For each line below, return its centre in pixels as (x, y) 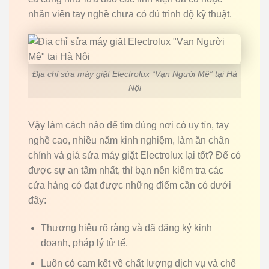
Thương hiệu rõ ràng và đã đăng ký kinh (126, 228)
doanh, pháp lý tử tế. (84, 243)
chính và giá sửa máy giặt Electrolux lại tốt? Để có (134, 155)
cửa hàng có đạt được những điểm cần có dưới (130, 185)
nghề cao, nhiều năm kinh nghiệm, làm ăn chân (129, 140)
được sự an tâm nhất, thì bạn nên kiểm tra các (126, 170)
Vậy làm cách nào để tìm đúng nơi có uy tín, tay (128, 125)
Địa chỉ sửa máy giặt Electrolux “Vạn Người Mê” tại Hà (134, 74)
